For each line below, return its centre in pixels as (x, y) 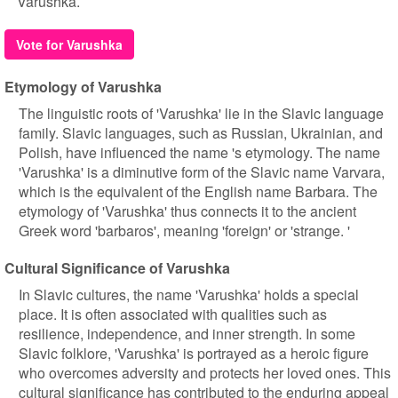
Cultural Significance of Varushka (117, 268)
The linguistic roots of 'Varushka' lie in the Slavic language (201, 113)
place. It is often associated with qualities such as (173, 314)
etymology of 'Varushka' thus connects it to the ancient (187, 211)
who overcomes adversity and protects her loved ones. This (205, 373)
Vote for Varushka (69, 44)
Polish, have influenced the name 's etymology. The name (199, 152)
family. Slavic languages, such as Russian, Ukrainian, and (201, 133)
